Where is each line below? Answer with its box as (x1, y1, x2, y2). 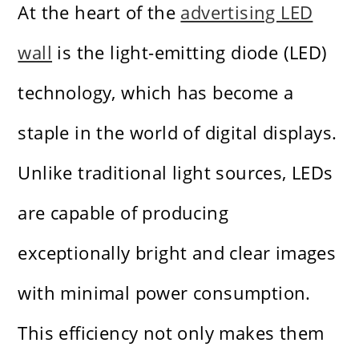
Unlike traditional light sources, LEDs (18, 160, 333, 185)
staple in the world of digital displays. (18, 120, 337, 145)
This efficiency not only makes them (18, 321, 325, 345)
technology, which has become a (18, 80, 294, 105)
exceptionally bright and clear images (18, 240, 337, 265)
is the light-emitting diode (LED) (52, 40, 328, 65)
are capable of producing (18, 200, 229, 225)
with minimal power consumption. (18, 280, 311, 305)
